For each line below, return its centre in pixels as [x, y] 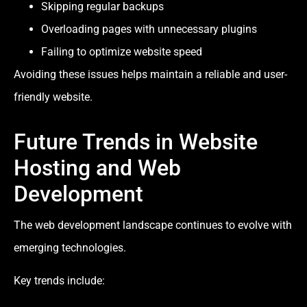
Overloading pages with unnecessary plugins [149, 29]
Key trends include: [59, 280]
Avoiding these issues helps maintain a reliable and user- [150, 75]
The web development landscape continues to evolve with [153, 225]
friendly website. [53, 97]
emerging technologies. [70, 248]
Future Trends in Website [136, 142]
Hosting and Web [97, 168]
